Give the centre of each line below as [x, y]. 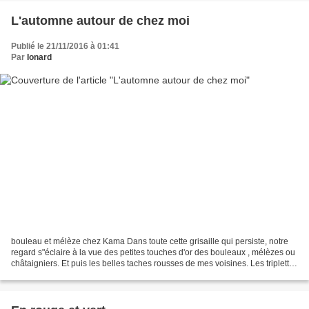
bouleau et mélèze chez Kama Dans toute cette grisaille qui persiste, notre [150, 242]
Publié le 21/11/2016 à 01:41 [65, 46]
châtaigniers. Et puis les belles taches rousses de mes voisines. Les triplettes [154, 264]
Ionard [39, 57]
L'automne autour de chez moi [100, 20]
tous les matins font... [50, 275]
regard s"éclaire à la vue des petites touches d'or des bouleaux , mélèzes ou [153, 253]
